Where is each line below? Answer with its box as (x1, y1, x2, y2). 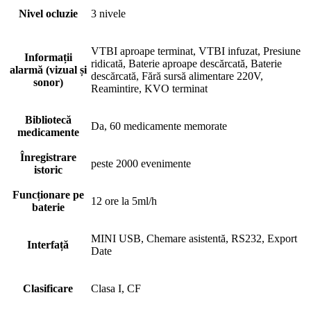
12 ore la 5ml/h (91, 194, 157, 207)
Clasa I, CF (91, 282, 141, 294)
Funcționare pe (12, 188, 84, 201)
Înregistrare (19, 151, 76, 163)
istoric (33, 163, 62, 176)
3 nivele (91, 7, 126, 19)
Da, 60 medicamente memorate (91, 119, 227, 132)
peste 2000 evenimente (91, 157, 191, 169)
